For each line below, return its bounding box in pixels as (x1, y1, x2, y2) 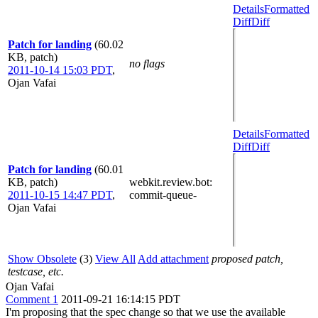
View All (95, 252, 136, 265)
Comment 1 (6, 292, 58, 305)
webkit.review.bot (129, 175, 209, 188)
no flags (129, 57, 165, 70)
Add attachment (138, 252, 209, 265)
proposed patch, (212, 252, 283, 265)
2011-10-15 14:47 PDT (8, 188, 112, 201)
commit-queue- (129, 188, 197, 201)
